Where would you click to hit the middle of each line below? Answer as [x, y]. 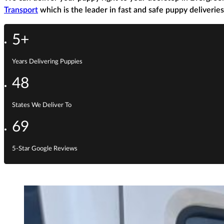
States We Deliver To [42, 105]
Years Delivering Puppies [47, 62]
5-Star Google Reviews [45, 149]
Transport [21, 10]
